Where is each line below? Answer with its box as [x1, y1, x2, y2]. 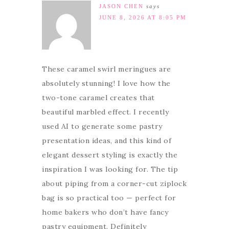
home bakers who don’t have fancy [42, 208, 168, 217]
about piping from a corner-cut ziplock [42, 179, 187, 189]
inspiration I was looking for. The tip [42, 165, 178, 174]
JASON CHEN [99, 3, 144, 10]
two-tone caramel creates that [42, 93, 155, 103]
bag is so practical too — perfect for [42, 193, 176, 203]
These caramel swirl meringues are [42, 64, 171, 74]
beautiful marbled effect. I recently [42, 107, 169, 117]
